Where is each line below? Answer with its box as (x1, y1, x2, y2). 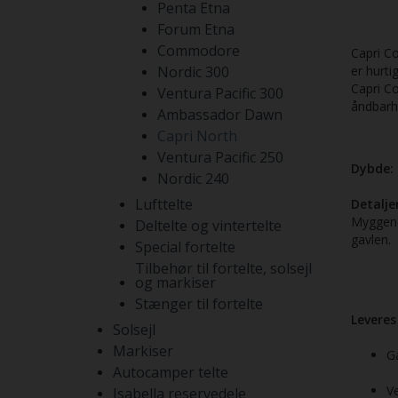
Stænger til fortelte (135, 294, 263, 314)
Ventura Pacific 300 (157, 84, 283, 103)
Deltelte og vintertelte (135, 216, 282, 235)
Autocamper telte (113, 362, 228, 382)
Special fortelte (135, 237, 235, 257)
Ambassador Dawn (157, 105, 283, 124)
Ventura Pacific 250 (157, 147, 283, 167)
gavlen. (350, 231, 391, 248)
